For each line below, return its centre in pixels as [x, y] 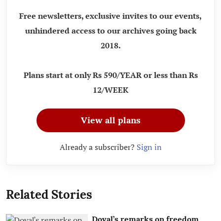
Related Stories [49, 194]
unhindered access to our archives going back [110, 30]
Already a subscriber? [98, 147]
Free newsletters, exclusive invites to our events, [110, 16]
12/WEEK [110, 90]
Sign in [149, 147]
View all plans [110, 120]
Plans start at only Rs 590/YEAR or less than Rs [110, 75]
